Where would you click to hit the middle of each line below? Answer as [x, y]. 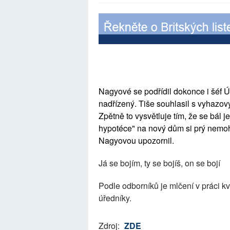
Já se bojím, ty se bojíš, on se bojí [159, 163]
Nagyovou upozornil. [136, 140]
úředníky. [115, 198]
